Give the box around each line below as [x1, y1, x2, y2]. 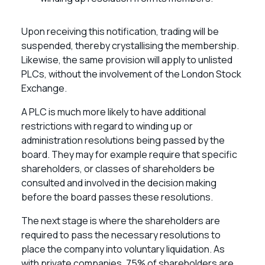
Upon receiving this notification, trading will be [21, 25, 219, 38]
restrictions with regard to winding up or [21, 119, 193, 132]
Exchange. [21, 82, 67, 95]
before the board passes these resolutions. [21, 190, 213, 203]
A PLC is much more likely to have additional [21, 105, 206, 118]
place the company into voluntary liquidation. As [21, 243, 225, 256]
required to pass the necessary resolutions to [21, 228, 221, 241]
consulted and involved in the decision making [21, 176, 216, 189]
